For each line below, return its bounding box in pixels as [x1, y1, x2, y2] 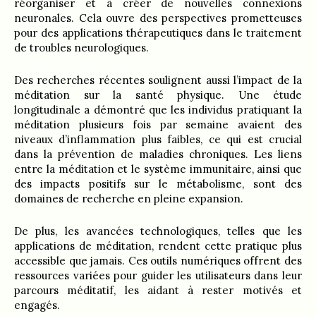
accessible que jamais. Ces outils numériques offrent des [14, 253, 302, 267]
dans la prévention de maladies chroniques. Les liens [14, 147, 302, 161]
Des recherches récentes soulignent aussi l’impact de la [14, 73, 302, 87]
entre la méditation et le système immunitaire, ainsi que [14, 162, 302, 176]
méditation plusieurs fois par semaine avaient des [14, 117, 302, 131]
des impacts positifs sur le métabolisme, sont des [14, 176, 302, 190]
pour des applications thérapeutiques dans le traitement [14, 25, 302, 39]
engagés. [14, 298, 60, 312]
